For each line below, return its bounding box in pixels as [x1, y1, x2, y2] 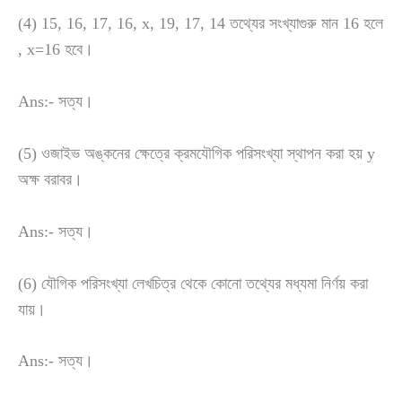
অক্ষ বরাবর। [18, 170, 83, 188]
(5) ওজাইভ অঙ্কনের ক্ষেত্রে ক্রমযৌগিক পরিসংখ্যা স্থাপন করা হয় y [18, 144, 375, 162]
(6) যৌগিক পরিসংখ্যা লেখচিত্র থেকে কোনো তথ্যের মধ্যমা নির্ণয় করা [18, 274, 368, 293]
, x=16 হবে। [18, 40, 93, 59]
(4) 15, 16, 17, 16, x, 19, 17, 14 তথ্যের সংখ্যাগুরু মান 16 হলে [18, 14, 383, 33]
